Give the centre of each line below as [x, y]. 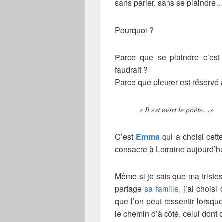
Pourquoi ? [134, 30]
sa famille [162, 189]
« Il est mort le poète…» [176, 110]
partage [130, 189]
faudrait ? [131, 70]
